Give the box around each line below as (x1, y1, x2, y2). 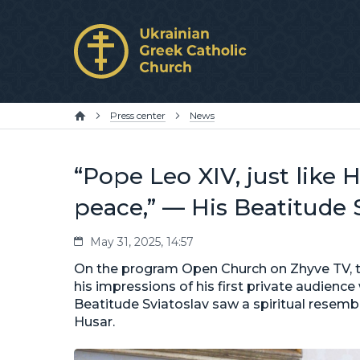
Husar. (74, 314, 115, 329)
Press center (110, 109, 166, 121)
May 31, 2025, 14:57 (90, 235, 194, 249)
